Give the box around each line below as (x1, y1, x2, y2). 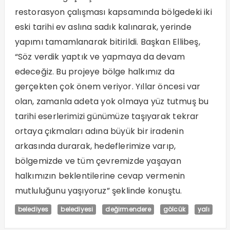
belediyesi (61, 204, 93, 214)
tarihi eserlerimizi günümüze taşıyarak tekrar (14, 110, 199, 122)
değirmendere (105, 204, 151, 214)
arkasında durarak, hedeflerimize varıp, (14, 140, 176, 152)
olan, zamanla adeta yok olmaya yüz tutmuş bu (14, 95, 209, 107)
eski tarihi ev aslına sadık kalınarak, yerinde (14, 21, 191, 33)
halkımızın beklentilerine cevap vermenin (14, 169, 185, 182)
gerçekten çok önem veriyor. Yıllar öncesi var (14, 80, 201, 92)
